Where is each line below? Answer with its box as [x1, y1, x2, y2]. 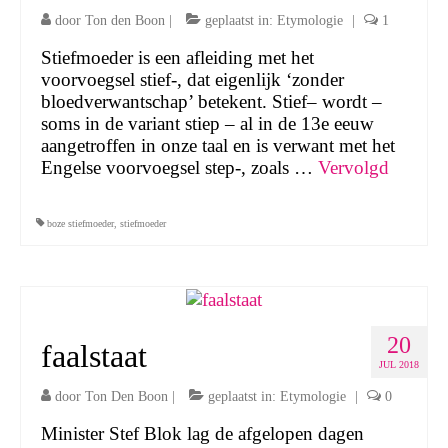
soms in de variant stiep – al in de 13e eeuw [41, 113, 374, 135]
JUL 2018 [379, 358, 419, 370]
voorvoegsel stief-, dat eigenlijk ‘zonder [41, 69, 344, 91]
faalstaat [41, 337, 147, 374]
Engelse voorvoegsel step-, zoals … [41, 157, 318, 179]
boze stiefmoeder [47, 218, 114, 230]
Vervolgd [318, 157, 389, 179]
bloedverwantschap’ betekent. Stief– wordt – [41, 91, 382, 113]
